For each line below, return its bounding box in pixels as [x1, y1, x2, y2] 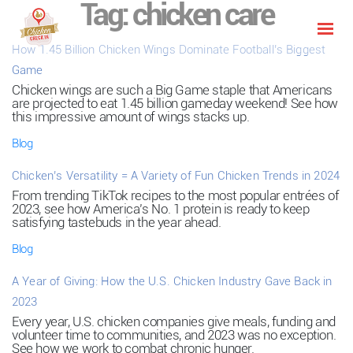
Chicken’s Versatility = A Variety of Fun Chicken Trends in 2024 [12, 169, 340, 183]
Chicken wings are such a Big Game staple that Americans [12, 82, 333, 98]
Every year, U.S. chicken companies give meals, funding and [12, 314, 336, 329]
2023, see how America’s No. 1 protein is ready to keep [12, 201, 310, 217]
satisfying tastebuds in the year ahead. [12, 214, 221, 230]
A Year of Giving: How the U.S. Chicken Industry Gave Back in [12, 274, 333, 288]
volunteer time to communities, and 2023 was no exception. [12, 327, 336, 343]
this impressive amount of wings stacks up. [12, 109, 250, 124]
